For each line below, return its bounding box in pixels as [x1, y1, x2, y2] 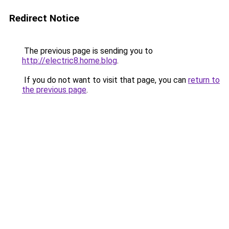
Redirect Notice [9, 12, 79, 24]
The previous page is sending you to [22, 46, 153, 56]
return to [188, 75, 220, 85]
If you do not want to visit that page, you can [22, 75, 188, 85]
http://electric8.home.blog [22, 56, 117, 65]
